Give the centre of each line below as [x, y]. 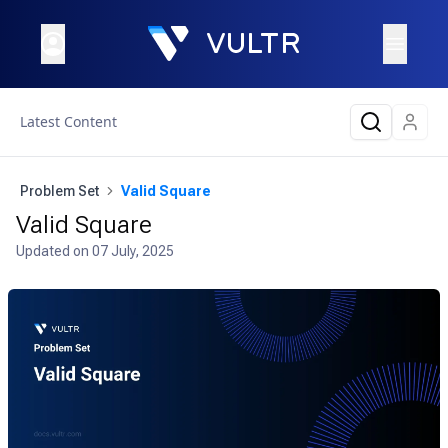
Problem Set [59, 191]
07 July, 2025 [133, 251]
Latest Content [68, 121]
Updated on [54, 251]
